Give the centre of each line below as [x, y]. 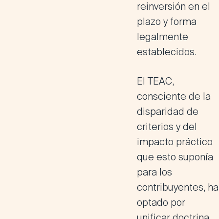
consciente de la [174, 96]
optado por [161, 202]
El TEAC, [155, 81]
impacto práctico [175, 142]
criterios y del [167, 127]
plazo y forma [167, 22]
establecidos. [167, 52]
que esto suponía [175, 157]
